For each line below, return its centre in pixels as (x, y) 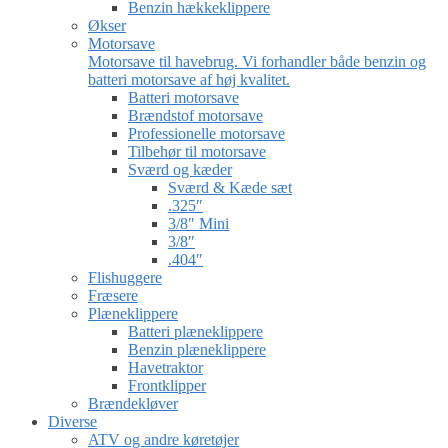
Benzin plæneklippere (197, 350)
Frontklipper (167, 386)
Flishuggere (125, 278)
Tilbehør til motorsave (197, 152)
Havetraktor (165, 368)
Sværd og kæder (180, 170)
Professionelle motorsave (206, 134)
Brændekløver (133, 404)
